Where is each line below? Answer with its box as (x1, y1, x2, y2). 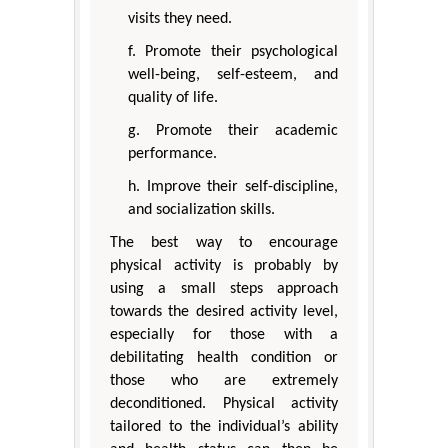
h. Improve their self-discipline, (128, 179, 338, 196)
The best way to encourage (110, 235, 338, 252)
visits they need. (128, 11, 232, 28)
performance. (128, 146, 217, 163)
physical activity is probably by (110, 258, 338, 275)
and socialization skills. (128, 202, 275, 219)
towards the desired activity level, (110, 304, 338, 321)
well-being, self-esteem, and (128, 67, 338, 84)
